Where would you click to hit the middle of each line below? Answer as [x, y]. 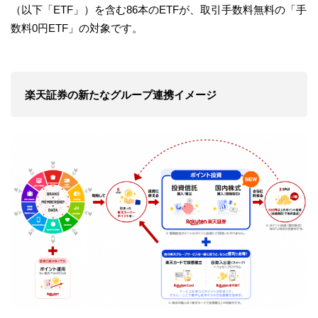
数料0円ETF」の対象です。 [77, 28]
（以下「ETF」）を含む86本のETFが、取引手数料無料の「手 [159, 9]
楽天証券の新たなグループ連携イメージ [121, 95]
